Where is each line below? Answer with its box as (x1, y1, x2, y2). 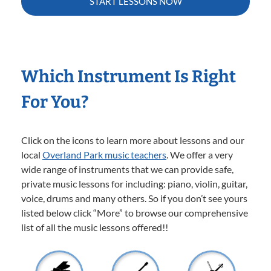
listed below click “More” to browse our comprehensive (21, 206, 248, 218)
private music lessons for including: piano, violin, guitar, (21, 177, 247, 189)
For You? (21, 91, 89, 112)
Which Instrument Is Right (21, 66, 236, 87)
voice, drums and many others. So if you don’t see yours (21, 192, 247, 204)
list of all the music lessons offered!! (21, 221, 168, 233)
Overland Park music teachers (42, 148, 166, 160)
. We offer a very (166, 148, 233, 160)
